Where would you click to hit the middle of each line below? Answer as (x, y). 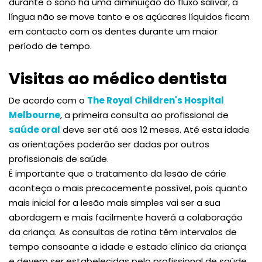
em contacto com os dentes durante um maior (113, 31)
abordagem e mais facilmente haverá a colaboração (126, 217)
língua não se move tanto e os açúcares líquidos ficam (129, 16)
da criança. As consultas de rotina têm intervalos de (123, 232)
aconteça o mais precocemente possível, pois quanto (128, 188)
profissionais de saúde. (59, 158)
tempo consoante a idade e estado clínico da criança (127, 246)
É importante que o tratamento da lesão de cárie (118, 173)
